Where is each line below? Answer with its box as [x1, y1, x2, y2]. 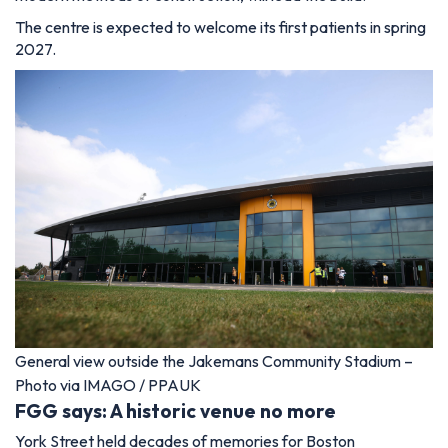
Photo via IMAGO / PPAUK [15, 374, 201, 395]
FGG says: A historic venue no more [15, 398, 336, 423]
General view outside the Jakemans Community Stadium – [15, 350, 413, 371]
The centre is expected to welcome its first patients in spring [15, 16, 426, 37]
